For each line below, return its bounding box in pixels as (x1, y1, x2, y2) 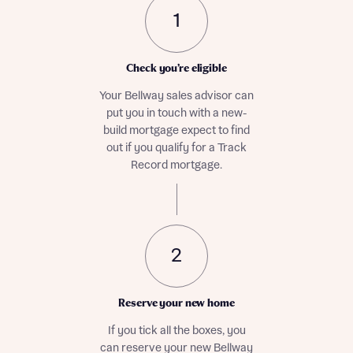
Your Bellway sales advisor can (99, 90, 254, 102)
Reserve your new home (118, 298, 235, 310)
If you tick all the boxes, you (107, 325, 246, 337)
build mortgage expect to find (103, 124, 250, 137)
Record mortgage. (131, 159, 222, 172)
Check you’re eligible (126, 63, 227, 75)
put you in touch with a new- (106, 107, 247, 120)
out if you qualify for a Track (106, 142, 247, 154)
